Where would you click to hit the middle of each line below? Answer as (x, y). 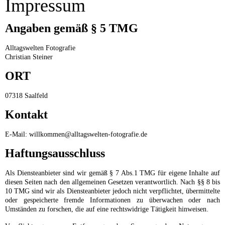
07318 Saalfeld (26, 96)
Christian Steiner (29, 57)
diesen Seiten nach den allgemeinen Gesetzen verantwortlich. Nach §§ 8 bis (113, 182)
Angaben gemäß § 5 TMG (72, 28)
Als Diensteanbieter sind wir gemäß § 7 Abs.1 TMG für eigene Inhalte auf (113, 173)
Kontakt (26, 115)
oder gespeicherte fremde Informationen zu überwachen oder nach (113, 200)
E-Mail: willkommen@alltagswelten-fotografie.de (76, 135)
